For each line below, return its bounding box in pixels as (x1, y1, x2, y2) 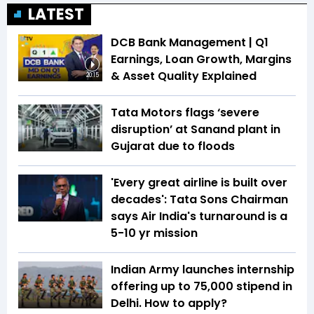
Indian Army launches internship (111, 261, 294, 278)
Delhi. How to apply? (111, 294, 227, 311)
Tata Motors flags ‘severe (111, 104, 259, 121)
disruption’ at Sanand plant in (111, 121, 280, 137)
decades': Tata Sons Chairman (111, 191, 288, 207)
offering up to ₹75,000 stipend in (111, 278, 292, 294)
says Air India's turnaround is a (111, 207, 287, 224)
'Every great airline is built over (111, 174, 287, 191)
